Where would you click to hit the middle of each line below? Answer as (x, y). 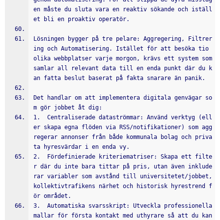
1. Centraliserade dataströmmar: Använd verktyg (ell (123, 117)
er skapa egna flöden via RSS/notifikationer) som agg (123, 127)
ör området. (52, 196)
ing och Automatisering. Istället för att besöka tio (121, 49)
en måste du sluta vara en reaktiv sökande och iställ (123, 9)
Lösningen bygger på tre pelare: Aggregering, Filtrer (123, 39)
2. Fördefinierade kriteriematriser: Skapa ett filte (123, 157)
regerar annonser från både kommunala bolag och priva (123, 137)
